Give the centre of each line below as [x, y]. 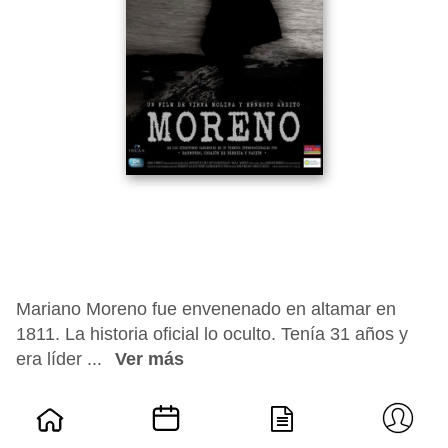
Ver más [149, 359]
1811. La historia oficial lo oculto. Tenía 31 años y [212, 334]
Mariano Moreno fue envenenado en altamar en [206, 309]
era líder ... [61, 359]
